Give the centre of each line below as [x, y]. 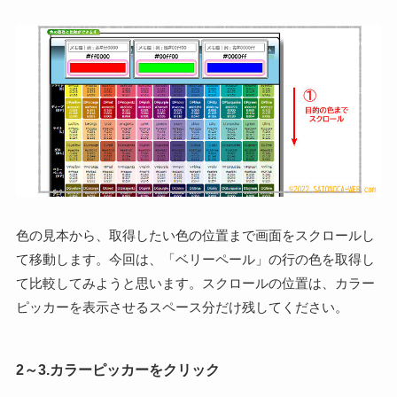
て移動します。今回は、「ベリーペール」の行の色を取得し [195, 260]
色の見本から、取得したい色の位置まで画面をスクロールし [195, 236]
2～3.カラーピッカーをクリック [117, 370]
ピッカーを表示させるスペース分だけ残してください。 [182, 307]
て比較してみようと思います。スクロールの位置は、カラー [195, 284]
